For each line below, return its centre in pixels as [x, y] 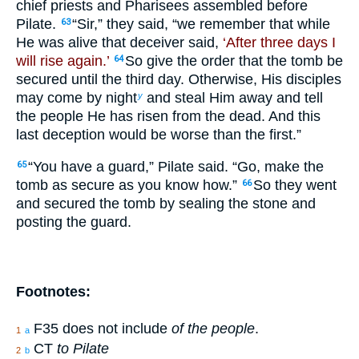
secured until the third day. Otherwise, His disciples [179, 79]
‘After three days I [279, 42]
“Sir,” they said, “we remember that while [201, 24]
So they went [295, 186]
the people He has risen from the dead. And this [168, 116]
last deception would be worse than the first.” [159, 134]
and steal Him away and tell [233, 97]
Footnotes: [53, 292]
